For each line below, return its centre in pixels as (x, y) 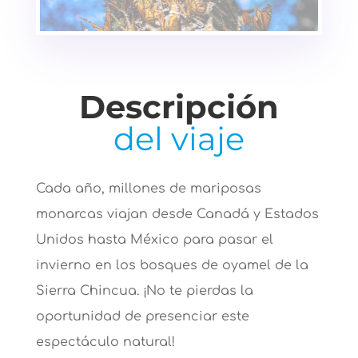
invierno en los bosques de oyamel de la (172, 266)
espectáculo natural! (105, 342)
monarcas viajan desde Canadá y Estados (177, 215)
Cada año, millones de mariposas (148, 189)
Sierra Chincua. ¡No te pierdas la (144, 291)
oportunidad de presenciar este (142, 317)
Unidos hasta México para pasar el (154, 240)
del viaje (179, 139)
